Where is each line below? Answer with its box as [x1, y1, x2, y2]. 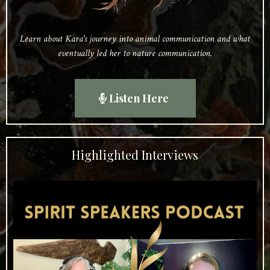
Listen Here [108, 90, 169, 105]
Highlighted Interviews [72, 146, 198, 163]
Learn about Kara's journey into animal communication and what [20, 32, 250, 45]
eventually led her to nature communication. [58, 46, 212, 60]
